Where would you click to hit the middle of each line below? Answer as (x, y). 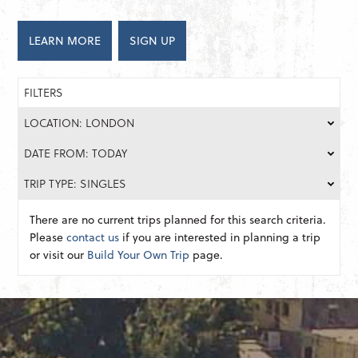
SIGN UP (153, 41)
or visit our (59, 255)
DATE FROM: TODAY (76, 153)
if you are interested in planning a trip (220, 237)
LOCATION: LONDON (80, 123)
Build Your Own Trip (139, 255)
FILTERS (44, 93)
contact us (93, 237)
